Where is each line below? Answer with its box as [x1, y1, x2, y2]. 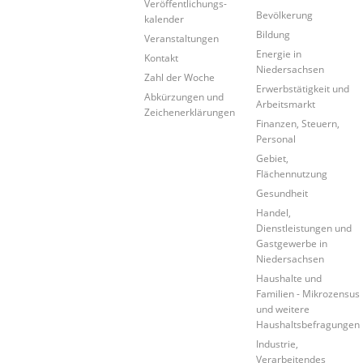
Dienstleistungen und [256, 220, 352, 234]
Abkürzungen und [144, 89, 224, 103]
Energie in [256, 46, 302, 60]
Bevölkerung [256, 7, 314, 21]
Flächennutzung [256, 166, 328, 180]
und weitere [256, 301, 310, 315]
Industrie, [256, 336, 299, 350]
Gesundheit [256, 186, 309, 199]
